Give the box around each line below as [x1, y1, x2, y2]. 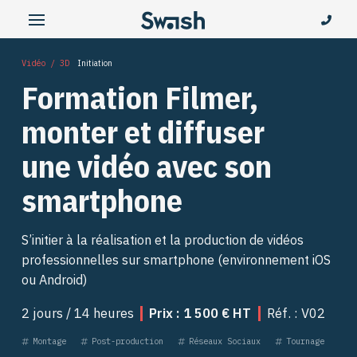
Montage [32, 335, 66, 347]
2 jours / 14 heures [21, 304, 134, 322]
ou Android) [21, 271, 87, 288]
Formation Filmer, [21, 76, 258, 118]
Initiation [77, 57, 113, 69]
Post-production [91, 335, 163, 347]
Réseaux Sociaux [188, 335, 261, 347]
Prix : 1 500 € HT [149, 304, 252, 322]
